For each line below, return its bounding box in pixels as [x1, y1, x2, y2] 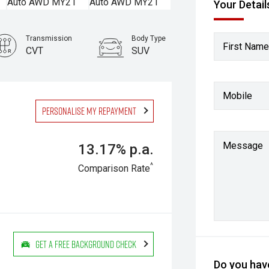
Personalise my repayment [42, 104, 137, 117]
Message [223, 140, 264, 151]
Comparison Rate [78, 163, 151, 174]
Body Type [131, 34, 166, 43]
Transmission [25, 34, 72, 43]
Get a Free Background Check [35, 237, 137, 250]
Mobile [223, 89, 253, 101]
